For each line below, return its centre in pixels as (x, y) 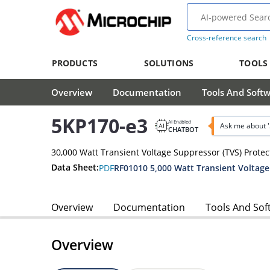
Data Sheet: (75, 168)
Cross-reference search (226, 38)
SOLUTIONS (168, 63)
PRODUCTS (74, 63)
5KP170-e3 (99, 126)
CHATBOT (183, 129)
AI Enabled (180, 121)
